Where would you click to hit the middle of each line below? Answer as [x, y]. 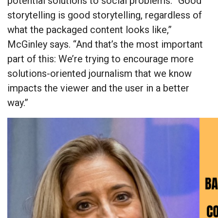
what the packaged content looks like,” [90, 30]
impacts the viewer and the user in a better [98, 88]
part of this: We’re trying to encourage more [100, 59]
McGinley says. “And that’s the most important [105, 45]
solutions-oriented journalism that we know [100, 74]
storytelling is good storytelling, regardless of [105, 15]
